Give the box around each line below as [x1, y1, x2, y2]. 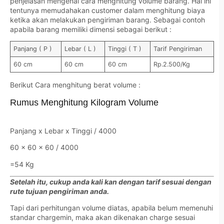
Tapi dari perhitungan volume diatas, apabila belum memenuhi [10, 203, 213, 212]
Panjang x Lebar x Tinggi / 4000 [10, 126, 116, 135]
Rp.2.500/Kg [153, 60, 190, 68]
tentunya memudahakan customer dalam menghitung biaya [10, 6, 205, 15]
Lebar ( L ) [64, 45, 96, 53]
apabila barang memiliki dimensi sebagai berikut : [10, 25, 171, 34]
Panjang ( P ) [13, 45, 52, 53]
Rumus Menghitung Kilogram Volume [10, 97, 158, 107]
